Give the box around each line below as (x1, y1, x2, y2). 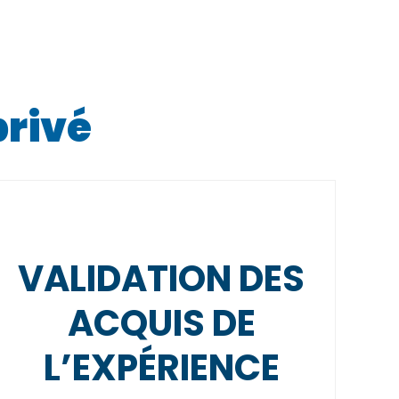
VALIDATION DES (18, 254, 305, 304)
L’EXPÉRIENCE (43, 343, 280, 393)
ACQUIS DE (67, 298, 256, 348)
